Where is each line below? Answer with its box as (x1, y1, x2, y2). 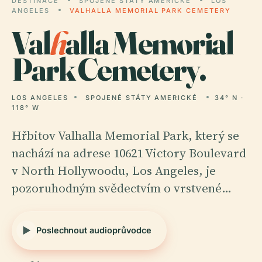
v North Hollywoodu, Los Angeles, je (12, 162, 216, 179)
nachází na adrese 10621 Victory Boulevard (12, 144, 246, 161)
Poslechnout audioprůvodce (36, 225, 152, 235)
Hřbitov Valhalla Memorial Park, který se (12, 127, 239, 144)
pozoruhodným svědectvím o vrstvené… (12, 180, 232, 196)
